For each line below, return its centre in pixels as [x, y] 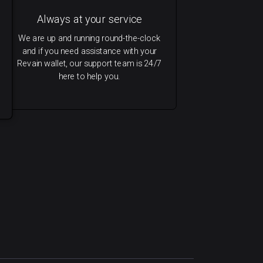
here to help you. [89, 76]
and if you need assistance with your [89, 51]
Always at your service [89, 19]
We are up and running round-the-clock [90, 38]
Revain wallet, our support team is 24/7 [90, 63]
